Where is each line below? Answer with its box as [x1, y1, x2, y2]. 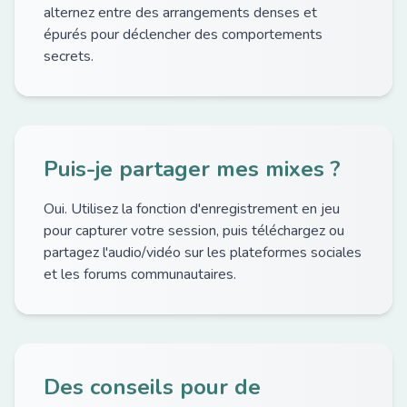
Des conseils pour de [44, 372, 261, 402]
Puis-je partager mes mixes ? [44, 154, 341, 184]
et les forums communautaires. [44, 264, 236, 284]
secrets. [44, 46, 94, 66]
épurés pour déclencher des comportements [44, 25, 323, 45]
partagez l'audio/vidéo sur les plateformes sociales [44, 243, 362, 263]
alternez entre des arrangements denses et [44, 3, 317, 23]
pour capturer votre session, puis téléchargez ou [44, 221, 344, 241]
